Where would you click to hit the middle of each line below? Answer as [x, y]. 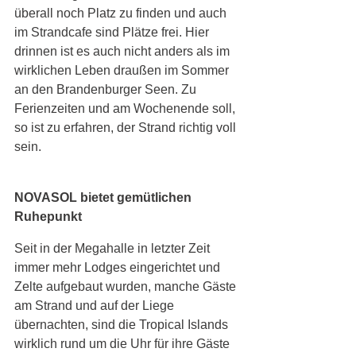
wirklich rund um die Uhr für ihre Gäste [124, 344]
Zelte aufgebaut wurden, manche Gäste [127, 287]
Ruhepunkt [48, 217]
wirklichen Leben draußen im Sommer [123, 71]
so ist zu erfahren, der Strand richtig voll [127, 128]
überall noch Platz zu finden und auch [122, 14]
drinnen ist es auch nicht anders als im [124, 52]
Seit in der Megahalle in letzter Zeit [114, 249]
